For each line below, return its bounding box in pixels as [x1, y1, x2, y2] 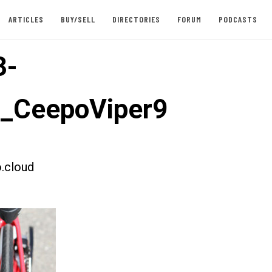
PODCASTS [218, 14, 257, 24]
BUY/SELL [60, 14, 95, 24]
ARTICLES [8, 14, 44, 24]
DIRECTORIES [112, 14, 160, 24]
